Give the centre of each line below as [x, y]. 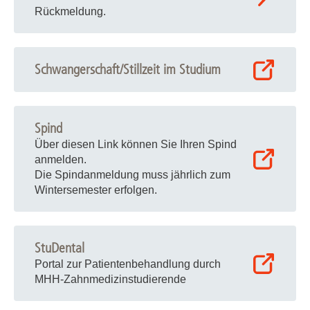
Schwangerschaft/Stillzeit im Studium [128, 70]
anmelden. [61, 159]
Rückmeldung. [70, 11]
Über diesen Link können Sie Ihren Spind [136, 144]
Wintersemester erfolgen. [96, 190]
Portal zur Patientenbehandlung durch [128, 264]
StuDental [60, 248]
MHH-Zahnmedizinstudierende [110, 279]
